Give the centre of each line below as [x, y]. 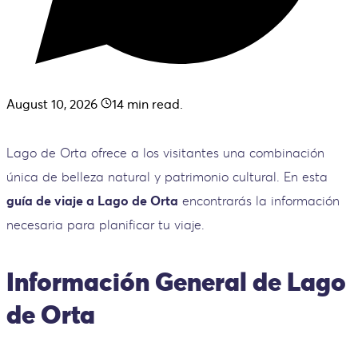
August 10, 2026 [52, 103]
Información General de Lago [176, 282]
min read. [153, 103]
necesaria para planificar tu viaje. [105, 224]
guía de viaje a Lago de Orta [92, 200]
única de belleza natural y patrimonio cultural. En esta [167, 176]
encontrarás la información [259, 200]
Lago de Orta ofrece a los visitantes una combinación [165, 152]
